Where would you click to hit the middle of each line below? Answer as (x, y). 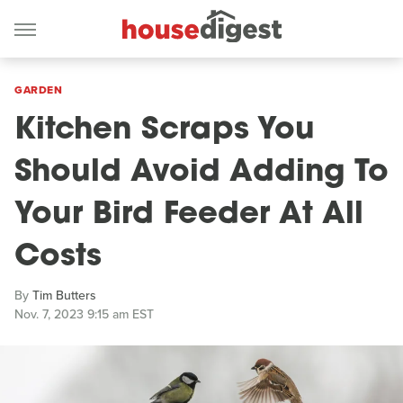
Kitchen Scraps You (165, 131)
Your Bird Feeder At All (189, 215)
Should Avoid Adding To (201, 173)
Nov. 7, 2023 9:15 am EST (84, 314)
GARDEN (38, 90)
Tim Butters (64, 296)
